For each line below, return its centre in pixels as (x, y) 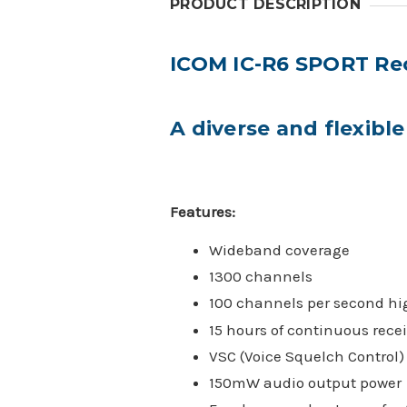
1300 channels (262, 277)
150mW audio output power (305, 383)
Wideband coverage (279, 249)
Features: (203, 211)
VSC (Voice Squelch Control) (306, 356)
